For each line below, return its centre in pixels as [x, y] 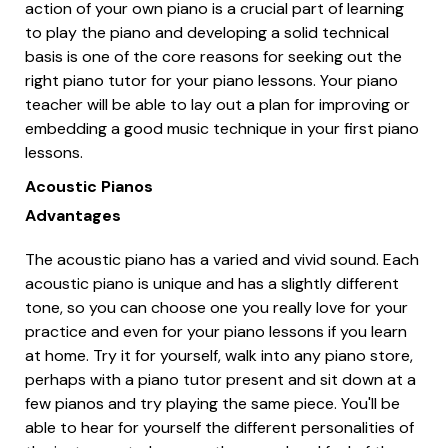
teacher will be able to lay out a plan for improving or [217, 104]
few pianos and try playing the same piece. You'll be [212, 403]
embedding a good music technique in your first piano [222, 128]
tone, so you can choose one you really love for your [216, 307]
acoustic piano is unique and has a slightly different [212, 283]
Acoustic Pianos [89, 186]
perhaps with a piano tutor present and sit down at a [220, 379]
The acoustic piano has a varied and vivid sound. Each [222, 259]
